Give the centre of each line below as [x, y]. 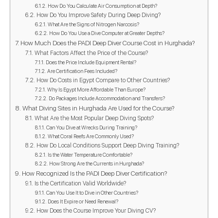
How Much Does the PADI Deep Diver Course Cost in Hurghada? [108, 43]
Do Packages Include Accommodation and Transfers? [107, 98]
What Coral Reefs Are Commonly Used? [91, 136]
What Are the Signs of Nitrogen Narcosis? [93, 24]
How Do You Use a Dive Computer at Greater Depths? [107, 33]
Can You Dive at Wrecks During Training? [91, 127]
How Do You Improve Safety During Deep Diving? [98, 15]
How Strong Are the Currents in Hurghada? [96, 163]
